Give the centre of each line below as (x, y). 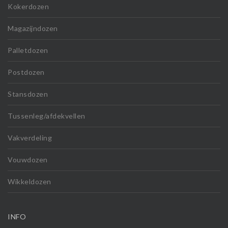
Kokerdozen (28, 6)
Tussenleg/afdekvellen (47, 116)
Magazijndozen (33, 28)
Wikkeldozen (30, 181)
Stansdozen (28, 94)
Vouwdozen (28, 159)
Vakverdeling (30, 137)
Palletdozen (28, 50)
